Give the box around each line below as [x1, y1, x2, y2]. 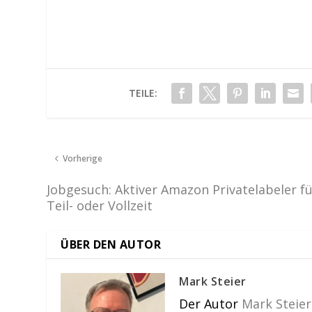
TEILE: [129, 86, 158, 100]
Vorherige [63, 152, 103, 164]
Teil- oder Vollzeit [47, 196, 153, 214]
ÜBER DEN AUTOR [61, 236, 162, 252]
